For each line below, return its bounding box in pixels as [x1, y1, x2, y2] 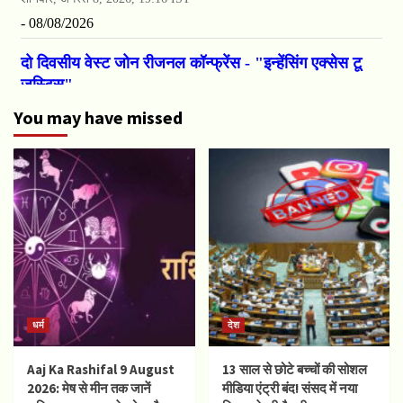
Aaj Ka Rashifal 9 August [27, 361, 175, 379]
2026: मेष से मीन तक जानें [27, 380, 151, 398]
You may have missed [13, 106, 183, 130]
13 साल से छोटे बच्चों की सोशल [221, 361, 367, 379]
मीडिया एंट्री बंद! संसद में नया [221, 380, 357, 398]
